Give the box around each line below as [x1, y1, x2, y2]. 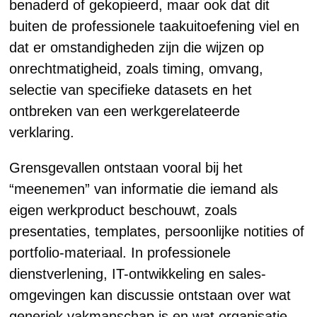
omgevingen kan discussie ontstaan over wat [9, 287, 292, 303]
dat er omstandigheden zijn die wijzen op [9, 40, 265, 55]
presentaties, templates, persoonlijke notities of [9, 224, 305, 239]
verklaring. [9, 125, 75, 140]
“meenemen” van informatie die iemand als [9, 181, 279, 197]
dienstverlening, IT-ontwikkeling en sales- [9, 266, 267, 282]
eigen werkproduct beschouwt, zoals [9, 202, 238, 218]
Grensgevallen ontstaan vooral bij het [9, 160, 243, 175]
